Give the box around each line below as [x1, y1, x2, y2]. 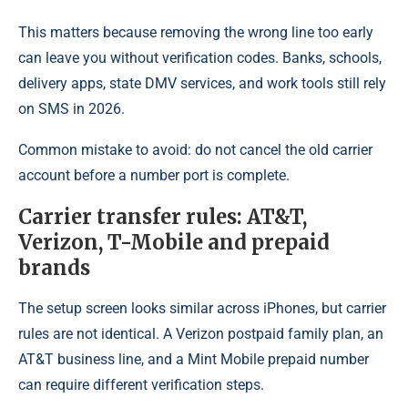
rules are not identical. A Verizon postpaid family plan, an [18, 324, 383, 342]
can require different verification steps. [18, 375, 264, 393]
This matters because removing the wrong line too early [18, 23, 373, 41]
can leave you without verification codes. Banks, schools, [18, 48, 382, 66]
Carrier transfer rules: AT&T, [18, 203, 307, 229]
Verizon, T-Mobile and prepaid [18, 229, 330, 255]
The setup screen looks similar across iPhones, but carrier [18, 299, 386, 317]
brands [18, 254, 90, 280]
